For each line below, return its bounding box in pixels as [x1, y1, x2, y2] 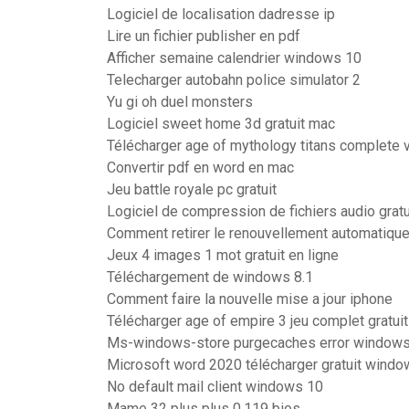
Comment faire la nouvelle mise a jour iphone [107, 290, 393, 308]
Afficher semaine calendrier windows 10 [107, 49, 362, 67]
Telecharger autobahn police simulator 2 [107, 71, 361, 89]
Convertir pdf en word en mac [107, 159, 294, 176]
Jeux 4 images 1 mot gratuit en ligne [107, 246, 339, 264]
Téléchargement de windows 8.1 [107, 268, 313, 286]
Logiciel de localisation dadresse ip [107, 5, 335, 23]
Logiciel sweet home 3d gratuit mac [107, 115, 335, 132]
